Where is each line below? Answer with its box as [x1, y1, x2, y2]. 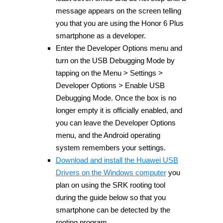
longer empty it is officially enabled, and [55, 106, 182, 115]
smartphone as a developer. [55, 31, 146, 40]
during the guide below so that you [55, 193, 166, 202]
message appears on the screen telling [55, 6, 181, 15]
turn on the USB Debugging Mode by [55, 56, 175, 65]
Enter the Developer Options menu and [55, 44, 182, 53]
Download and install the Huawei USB [55, 156, 178, 165]
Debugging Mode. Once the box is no [55, 94, 176, 103]
